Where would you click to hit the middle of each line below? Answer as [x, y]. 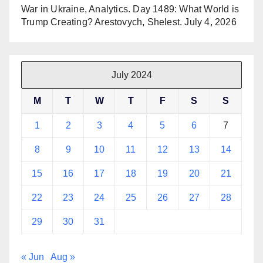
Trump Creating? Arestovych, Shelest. [102, 22]
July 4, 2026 [210, 22]
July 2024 [131, 75]
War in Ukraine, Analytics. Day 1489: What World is [130, 9]
